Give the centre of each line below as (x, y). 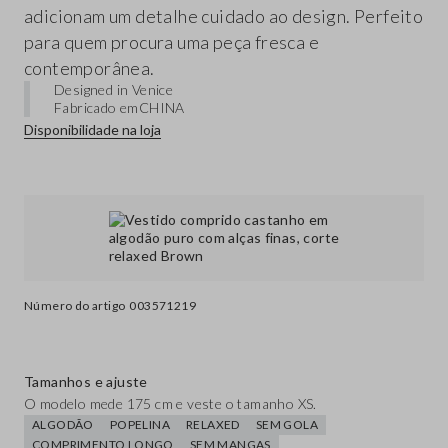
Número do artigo (75, 306)
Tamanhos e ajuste (86, 382)
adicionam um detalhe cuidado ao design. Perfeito (224, 16)
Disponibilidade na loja (92, 130)
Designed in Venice (114, 90)
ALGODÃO (63, 425)
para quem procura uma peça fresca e (171, 42)
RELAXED (213, 425)
